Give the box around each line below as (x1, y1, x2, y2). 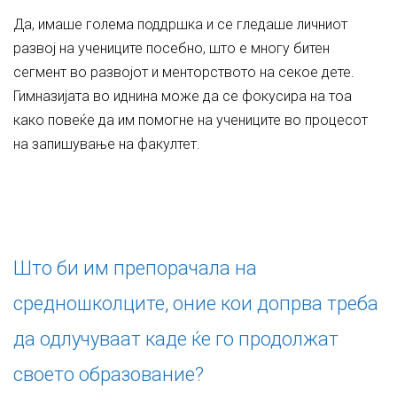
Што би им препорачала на (13, 257, 257, 279)
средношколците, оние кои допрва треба (13, 292, 378, 315)
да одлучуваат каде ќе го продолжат (13, 328, 339, 350)
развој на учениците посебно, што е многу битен (13, 40, 330, 57)
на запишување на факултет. (13, 136, 200, 152)
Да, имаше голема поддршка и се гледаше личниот (13, 16, 347, 33)
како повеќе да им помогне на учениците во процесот (13, 112, 368, 128)
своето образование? (13, 363, 204, 385)
